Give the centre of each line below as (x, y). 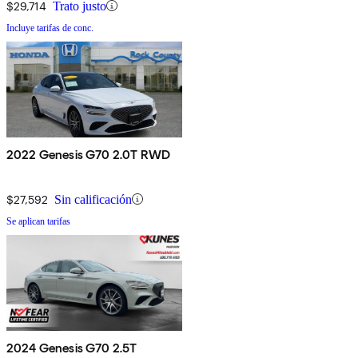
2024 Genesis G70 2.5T (72, 348)
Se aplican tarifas (38, 221)
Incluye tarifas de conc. (50, 28)
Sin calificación (93, 199)
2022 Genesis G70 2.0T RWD (88, 154)
